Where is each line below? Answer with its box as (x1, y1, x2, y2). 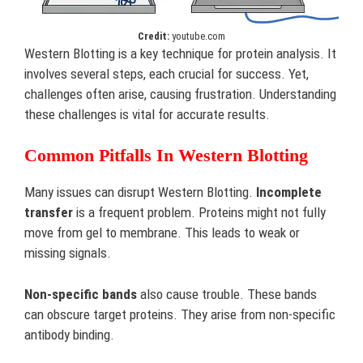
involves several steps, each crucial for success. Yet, (24, 65, 309, 82)
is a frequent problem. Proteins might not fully (73, 204, 326, 220)
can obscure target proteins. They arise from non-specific (24, 305, 335, 322)
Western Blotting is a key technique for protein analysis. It (24, 45, 336, 62)
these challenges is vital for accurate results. (24, 105, 270, 122)
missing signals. (24, 245, 111, 261)
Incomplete (256, 184, 322, 200)
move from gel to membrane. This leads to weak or (24, 224, 300, 241)
